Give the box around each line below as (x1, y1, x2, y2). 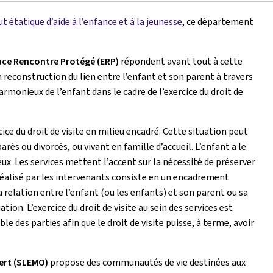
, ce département (182, 15, 253, 28)
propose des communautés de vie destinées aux (48, 256, 246, 269)
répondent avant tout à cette (119, 55, 243, 68)
